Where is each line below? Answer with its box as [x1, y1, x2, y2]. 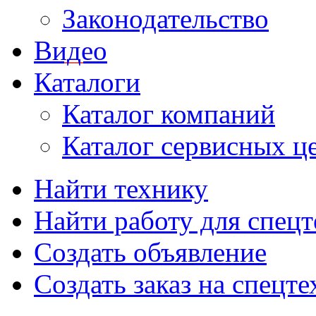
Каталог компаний [62, 99, 275, 129]
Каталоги [34, 67, 140, 97]
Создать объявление [34, 237, 267, 267]
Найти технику [34, 174, 208, 204]
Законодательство [62, 4, 269, 34]
